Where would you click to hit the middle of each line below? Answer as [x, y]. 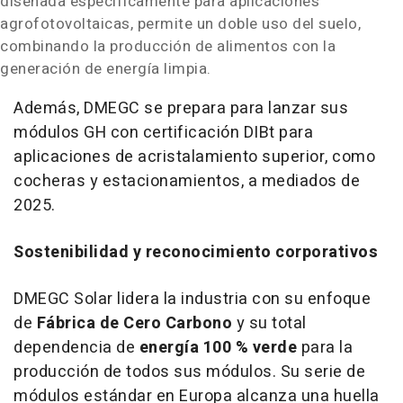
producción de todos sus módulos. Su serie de [189, 372]
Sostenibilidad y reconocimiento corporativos [196, 252]
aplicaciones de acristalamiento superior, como [194, 157]
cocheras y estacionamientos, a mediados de [187, 181]
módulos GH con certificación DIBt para [163, 132]
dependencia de [76, 347]
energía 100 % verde [218, 347]
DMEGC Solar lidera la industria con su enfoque [192, 299]
